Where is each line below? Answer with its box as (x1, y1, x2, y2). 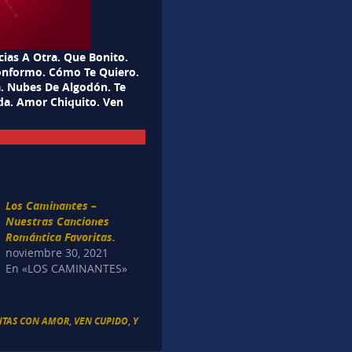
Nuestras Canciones (5, 214, 110, 229)
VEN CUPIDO (74, 313, 129, 328)
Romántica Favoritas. (5, 229, 116, 245)
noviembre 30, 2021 (5, 245, 109, 261)
